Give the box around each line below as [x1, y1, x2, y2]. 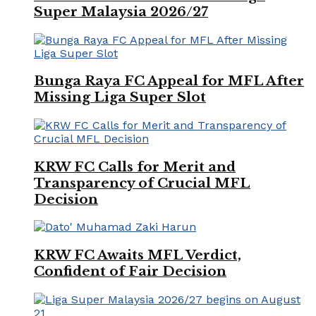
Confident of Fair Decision [34, 263, 226, 280]
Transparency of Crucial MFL [34, 174, 250, 191]
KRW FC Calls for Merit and [34, 158, 236, 175]
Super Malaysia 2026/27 [34, 3, 208, 20]
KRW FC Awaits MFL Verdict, [34, 247, 241, 264]
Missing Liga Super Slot [34, 89, 206, 106]
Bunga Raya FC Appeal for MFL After [34, 73, 304, 90]
